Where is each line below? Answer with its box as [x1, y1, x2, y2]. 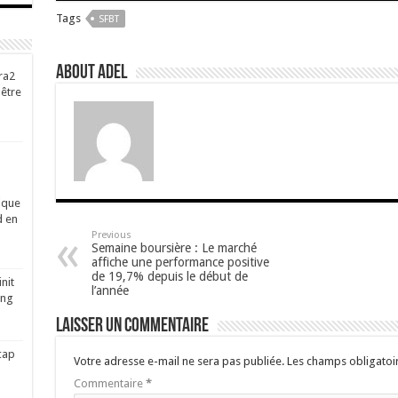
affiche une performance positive [91, 255, 269, 270]
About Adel [55, 63, 127, 84]
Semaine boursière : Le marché [91, 241, 257, 256]
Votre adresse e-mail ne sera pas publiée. [73, 354, 284, 369]
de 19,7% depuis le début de [91, 269, 248, 284]
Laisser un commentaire [55, 316, 209, 338]
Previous [91, 229, 131, 242]
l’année [91, 283, 129, 298]
